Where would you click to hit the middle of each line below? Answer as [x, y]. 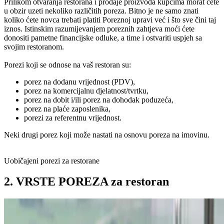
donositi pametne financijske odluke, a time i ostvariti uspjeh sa [103, 37]
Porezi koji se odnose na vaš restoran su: [67, 64]
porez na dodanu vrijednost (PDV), [79, 81]
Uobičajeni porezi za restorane [52, 160]
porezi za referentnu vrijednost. [73, 117]
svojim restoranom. [34, 46]
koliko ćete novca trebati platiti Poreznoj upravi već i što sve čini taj [110, 19]
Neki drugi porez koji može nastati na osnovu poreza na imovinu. [107, 134]
